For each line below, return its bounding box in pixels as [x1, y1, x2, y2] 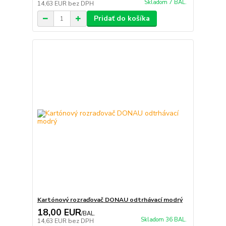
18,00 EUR [37, 206, 81, 218]
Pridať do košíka [93, 14, 150, 24]
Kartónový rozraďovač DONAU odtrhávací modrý [37, 195, 183, 204]
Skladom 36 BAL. [140, 215, 187, 223]
